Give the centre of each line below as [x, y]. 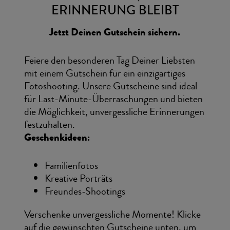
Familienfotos [71, 166]
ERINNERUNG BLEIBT [115, 11]
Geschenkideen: [57, 138]
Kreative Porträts [78, 179]
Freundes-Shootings [85, 191]
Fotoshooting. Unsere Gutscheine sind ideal [110, 86]
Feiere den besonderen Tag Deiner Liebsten [109, 61]
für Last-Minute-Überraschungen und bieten [113, 99]
